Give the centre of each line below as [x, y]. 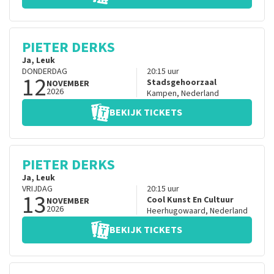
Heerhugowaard [176, 211]
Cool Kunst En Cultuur [190, 200]
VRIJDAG [37, 189]
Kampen [161, 94]
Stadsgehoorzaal [181, 83]
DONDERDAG [45, 72]
